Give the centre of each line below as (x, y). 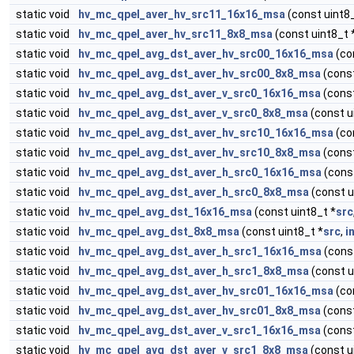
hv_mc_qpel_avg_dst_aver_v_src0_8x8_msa (193, 113)
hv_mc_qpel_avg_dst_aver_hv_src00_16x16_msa (206, 54)
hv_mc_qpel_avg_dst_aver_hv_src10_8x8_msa (200, 153)
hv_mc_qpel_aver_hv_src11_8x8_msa (175, 34)
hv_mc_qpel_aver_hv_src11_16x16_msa (182, 14)
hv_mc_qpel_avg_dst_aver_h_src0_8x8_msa (194, 192)
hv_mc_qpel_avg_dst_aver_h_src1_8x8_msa (194, 271)
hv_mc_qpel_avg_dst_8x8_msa (159, 232)
